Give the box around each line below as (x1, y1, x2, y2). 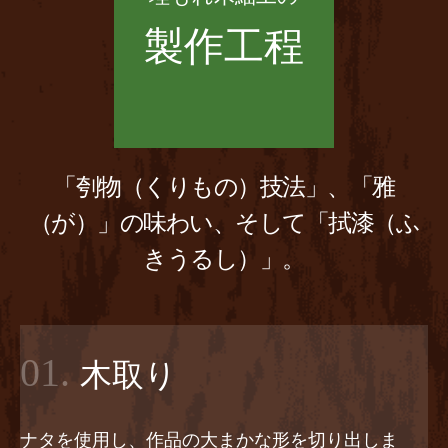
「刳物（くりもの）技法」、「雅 (53, 173, 395, 200)
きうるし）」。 (143, 245, 305, 272)
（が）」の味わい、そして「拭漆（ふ (28, 209, 420, 236)
